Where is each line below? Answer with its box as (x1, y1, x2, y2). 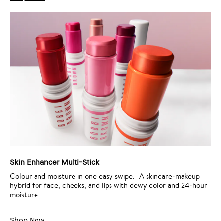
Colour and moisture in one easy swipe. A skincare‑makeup (10, 171, 200, 181)
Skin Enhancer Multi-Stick (10, 157, 99, 167)
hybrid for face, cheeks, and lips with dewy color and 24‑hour (10, 181, 207, 190)
